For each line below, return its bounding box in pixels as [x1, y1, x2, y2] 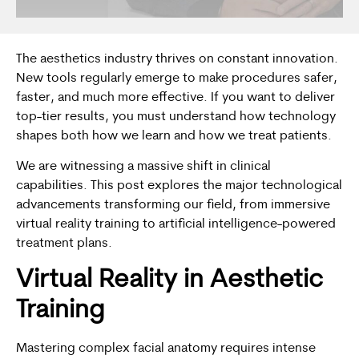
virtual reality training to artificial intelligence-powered [16, 218, 336, 232]
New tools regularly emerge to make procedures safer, [16, 71, 337, 85]
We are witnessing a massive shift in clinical [16, 160, 271, 174]
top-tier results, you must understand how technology [16, 110, 336, 123]
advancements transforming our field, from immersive [16, 199, 330, 212]
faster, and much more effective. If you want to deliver [16, 91, 335, 104]
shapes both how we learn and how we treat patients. [16, 129, 332, 143]
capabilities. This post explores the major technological [16, 179, 342, 193]
